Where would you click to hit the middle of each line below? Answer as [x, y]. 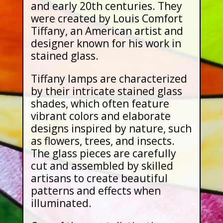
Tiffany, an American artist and [107, 31]
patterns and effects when [96, 191]
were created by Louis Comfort [107, 18]
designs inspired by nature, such [111, 128]
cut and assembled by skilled [102, 166]
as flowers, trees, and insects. [103, 141]
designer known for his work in [106, 43]
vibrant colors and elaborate [101, 116]
